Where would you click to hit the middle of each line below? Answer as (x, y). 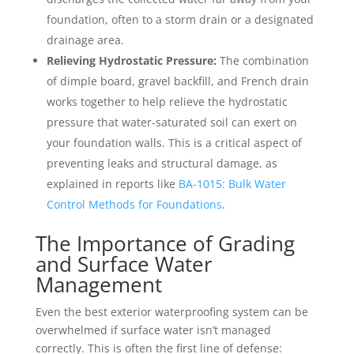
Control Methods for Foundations (134, 204)
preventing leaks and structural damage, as (162, 163)
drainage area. (85, 40)
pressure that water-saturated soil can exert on (171, 122)
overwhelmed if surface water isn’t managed (153, 330)
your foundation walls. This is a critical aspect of (174, 142)
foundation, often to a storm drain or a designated (180, 19)
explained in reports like (112, 183)
